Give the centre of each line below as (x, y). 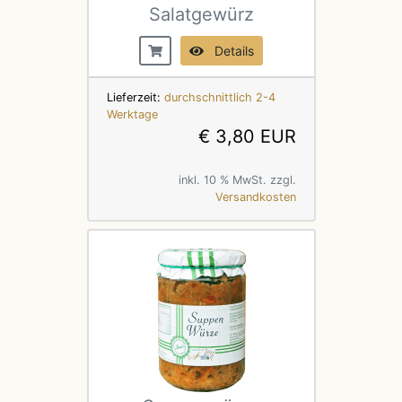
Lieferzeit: (135, 97)
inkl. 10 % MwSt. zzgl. (237, 179)
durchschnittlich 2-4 (219, 97)
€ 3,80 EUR (247, 136)
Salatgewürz (201, 14)
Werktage (132, 114)
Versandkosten (255, 197)
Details (229, 50)
